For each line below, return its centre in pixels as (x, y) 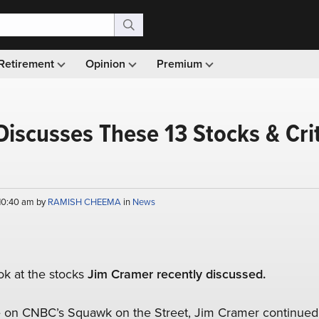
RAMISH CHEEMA (85, 202)
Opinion (107, 64)
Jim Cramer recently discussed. (176, 274)
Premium (181, 64)
